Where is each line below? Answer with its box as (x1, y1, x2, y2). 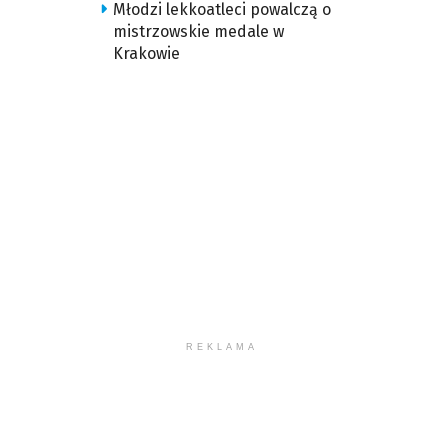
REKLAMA (186, 342, 259, 352)
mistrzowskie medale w (112, 22, 284, 41)
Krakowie (112, 44, 180, 63)
